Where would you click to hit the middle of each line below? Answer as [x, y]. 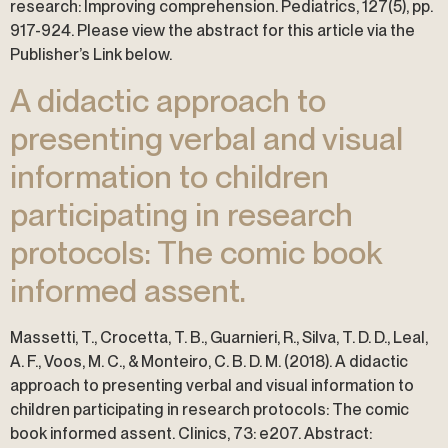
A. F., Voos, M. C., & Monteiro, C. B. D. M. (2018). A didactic [209, 361]
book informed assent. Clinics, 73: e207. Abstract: [191, 433]
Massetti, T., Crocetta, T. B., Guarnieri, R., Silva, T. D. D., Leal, [219, 337]
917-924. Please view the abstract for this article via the [212, 31]
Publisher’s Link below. [91, 55]
